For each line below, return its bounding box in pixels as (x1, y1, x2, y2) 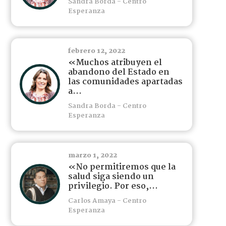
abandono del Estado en (68, 65, 169, 79)
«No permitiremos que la (68, 160, 176, 174)
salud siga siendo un (68, 169, 154, 184)
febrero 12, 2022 (68, 45, 125, 56)
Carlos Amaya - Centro (68, 195, 146, 206)
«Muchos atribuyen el (68, 55, 162, 70)
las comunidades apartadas (68, 75, 183, 89)
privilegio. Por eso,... (68, 179, 158, 193)
